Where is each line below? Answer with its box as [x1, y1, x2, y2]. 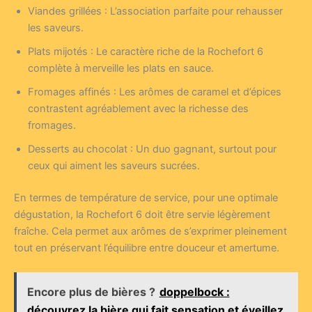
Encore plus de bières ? [26, 284, 155, 299]
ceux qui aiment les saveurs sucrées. [28, 159, 200, 172]
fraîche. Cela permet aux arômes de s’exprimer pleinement [14, 224, 287, 237]
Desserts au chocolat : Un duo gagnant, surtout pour [28, 142, 276, 155]
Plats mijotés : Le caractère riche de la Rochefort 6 [28, 45, 263, 58]
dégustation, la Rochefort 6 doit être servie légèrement [14, 208, 270, 221]
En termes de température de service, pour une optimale [14, 191, 278, 204]
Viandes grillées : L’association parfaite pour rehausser [28, 4, 283, 17]
